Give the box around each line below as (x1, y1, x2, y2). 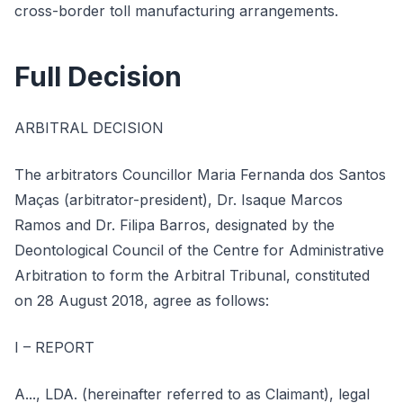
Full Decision (14, 60, 182, 93)
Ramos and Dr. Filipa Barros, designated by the (14, 216, 335, 234)
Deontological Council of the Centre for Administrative (14, 241, 384, 259)
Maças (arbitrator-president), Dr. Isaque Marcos (14, 191, 343, 209)
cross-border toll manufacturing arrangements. (14, 2, 338, 20)
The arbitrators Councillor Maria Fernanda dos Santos (14, 166, 386, 184)
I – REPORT (14, 338, 94, 356)
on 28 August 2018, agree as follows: (14, 291, 269, 309)
